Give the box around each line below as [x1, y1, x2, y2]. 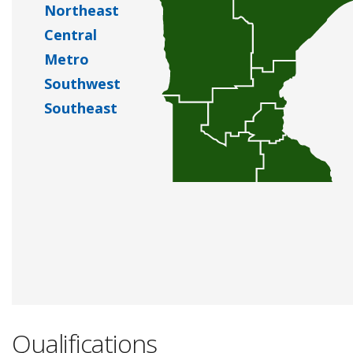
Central [44, 24, 97, 44]
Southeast [44, 98, 117, 117]
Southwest [44, 73, 121, 93]
